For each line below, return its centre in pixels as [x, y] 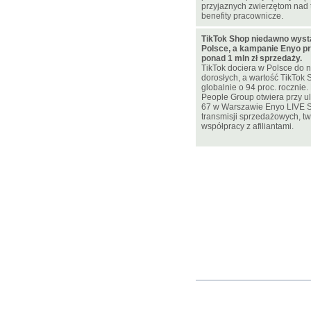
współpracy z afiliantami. [247, 126]
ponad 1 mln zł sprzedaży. [252, 58]
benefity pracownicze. [242, 16]
